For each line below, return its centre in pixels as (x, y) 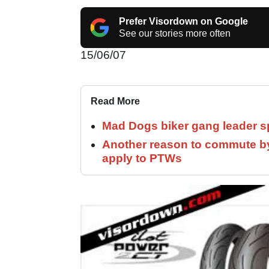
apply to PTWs (142, 158)
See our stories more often (175, 33)
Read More (115, 101)
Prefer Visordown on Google (183, 21)
